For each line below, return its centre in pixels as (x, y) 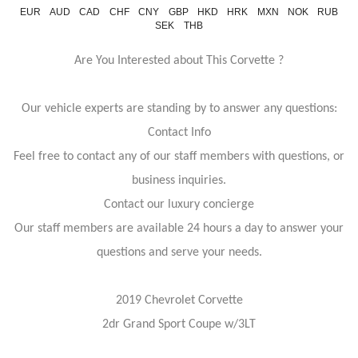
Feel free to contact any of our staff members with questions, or (179, 157)
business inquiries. (179, 181)
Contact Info (179, 133)
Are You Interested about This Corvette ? (179, 61)
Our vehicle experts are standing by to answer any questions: (179, 109)
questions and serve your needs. (179, 253)
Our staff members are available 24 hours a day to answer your (179, 229)
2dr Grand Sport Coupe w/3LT (179, 324)
